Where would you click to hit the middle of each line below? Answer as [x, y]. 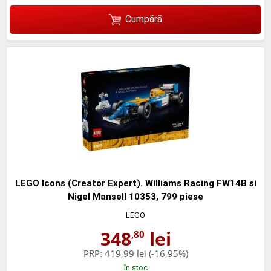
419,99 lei [125, 253]
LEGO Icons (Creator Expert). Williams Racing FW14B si [135, 183]
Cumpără [143, 19]
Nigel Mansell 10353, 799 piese [135, 196]
